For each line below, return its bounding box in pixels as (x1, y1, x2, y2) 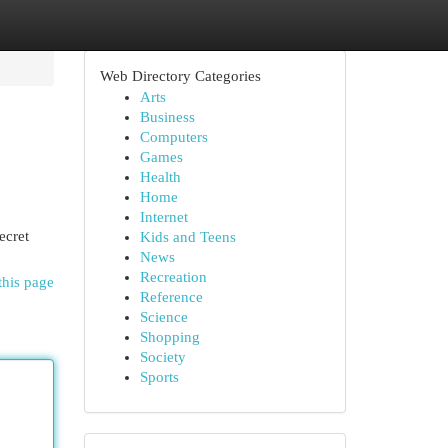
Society (139, 349, 186, 365)
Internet (139, 209, 188, 225)
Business (139, 109, 195, 125)
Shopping (139, 329, 200, 345)
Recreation (139, 269, 207, 285)
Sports (139, 369, 179, 385)
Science (139, 309, 188, 325)
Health (139, 169, 181, 185)
